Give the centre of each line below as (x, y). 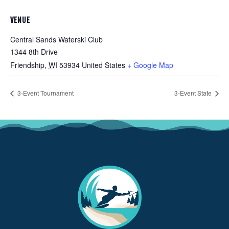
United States (104, 65)
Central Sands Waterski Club (56, 40)
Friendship (27, 65)
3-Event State (194, 93)
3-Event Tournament (45, 93)
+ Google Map (150, 65)
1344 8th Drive (34, 52)
